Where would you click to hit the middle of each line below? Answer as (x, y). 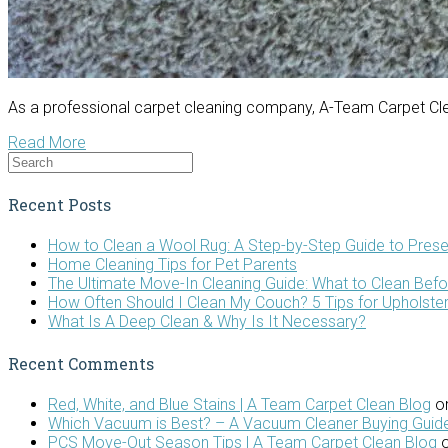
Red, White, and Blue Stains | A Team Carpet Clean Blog (239, 404)
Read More (47, 142)
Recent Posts (59, 205)
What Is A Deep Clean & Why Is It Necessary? (207, 322)
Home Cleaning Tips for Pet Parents (172, 265)
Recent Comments (81, 363)
